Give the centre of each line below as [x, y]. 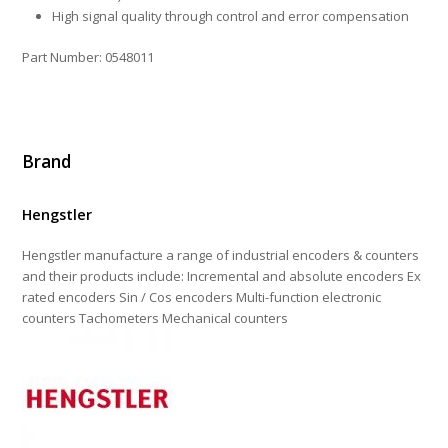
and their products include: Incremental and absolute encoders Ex [222, 276]
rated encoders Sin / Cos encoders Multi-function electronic [202, 297]
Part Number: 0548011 [88, 57]
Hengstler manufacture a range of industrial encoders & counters [221, 255]
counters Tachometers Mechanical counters [155, 318]
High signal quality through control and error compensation [231, 16]
